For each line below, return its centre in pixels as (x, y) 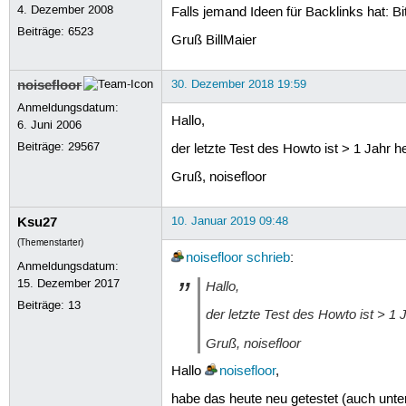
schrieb (268, 258)
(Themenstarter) (51, 242)
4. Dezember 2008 (66, 10)
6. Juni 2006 (50, 125)
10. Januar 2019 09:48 (229, 221)
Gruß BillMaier (213, 41)
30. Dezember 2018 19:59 (238, 84)
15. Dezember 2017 (69, 283)
